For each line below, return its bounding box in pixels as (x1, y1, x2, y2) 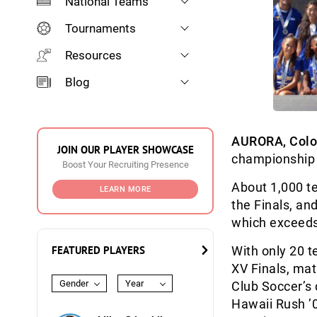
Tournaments (65, 21, 136, 35)
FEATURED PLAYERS (52, 243, 145, 257)
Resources (65, 48, 122, 62)
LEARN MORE (99, 185, 151, 194)
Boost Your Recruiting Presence (62, 159, 189, 170)
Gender (59, 278, 88, 289)
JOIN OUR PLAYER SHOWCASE (57, 143, 194, 156)
